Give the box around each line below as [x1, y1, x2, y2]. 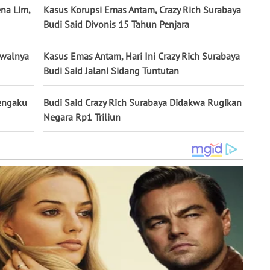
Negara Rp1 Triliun [43, 110, 121, 123]
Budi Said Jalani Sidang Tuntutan [43, 64, 179, 77]
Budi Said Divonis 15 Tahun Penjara [43, 17, 189, 30]
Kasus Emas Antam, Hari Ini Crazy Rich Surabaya [43, 49, 240, 62]
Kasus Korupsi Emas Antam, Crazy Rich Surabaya [43, 3, 241, 16]
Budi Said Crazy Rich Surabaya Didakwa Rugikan [43, 96, 242, 108]
